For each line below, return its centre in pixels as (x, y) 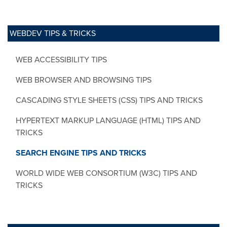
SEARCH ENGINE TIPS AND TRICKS (81, 153)
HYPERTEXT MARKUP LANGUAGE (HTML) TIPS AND (108, 120)
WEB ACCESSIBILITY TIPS (61, 60)
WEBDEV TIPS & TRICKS (53, 33)
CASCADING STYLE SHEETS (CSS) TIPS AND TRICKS (109, 100)
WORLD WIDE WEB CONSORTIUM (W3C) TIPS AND (106, 173)
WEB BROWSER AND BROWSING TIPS (84, 80)
